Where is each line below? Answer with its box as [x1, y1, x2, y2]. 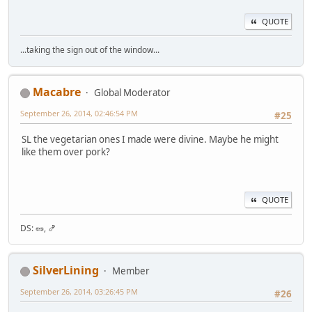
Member [112, 265, 150, 277]
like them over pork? [22, 146, 110, 159]
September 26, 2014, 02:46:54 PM [20, 108, 138, 118]
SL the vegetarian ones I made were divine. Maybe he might [22, 133, 279, 146]
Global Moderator [94, 86, 171, 99]
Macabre [33, 84, 81, 100]
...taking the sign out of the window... [20, 44, 159, 56]
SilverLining [33, 263, 99, 278]
